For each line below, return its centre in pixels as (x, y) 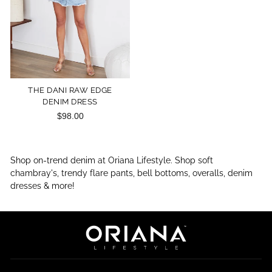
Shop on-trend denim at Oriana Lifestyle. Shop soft (112, 160)
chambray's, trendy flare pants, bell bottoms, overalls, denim (131, 173)
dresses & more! (42, 186)
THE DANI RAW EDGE (70, 90)
